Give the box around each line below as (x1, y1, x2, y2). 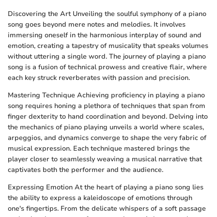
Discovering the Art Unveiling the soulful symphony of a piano (8, 9, 206, 18)
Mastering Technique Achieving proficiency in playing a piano (8, 91, 205, 100)
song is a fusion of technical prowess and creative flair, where (8, 62, 207, 72)
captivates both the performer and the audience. (8, 165, 163, 174)
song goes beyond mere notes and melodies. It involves (8, 20, 186, 29)
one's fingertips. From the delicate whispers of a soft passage (8, 204, 206, 213)
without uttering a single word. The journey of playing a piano (8, 52, 206, 61)
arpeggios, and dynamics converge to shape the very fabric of (8, 133, 206, 142)
